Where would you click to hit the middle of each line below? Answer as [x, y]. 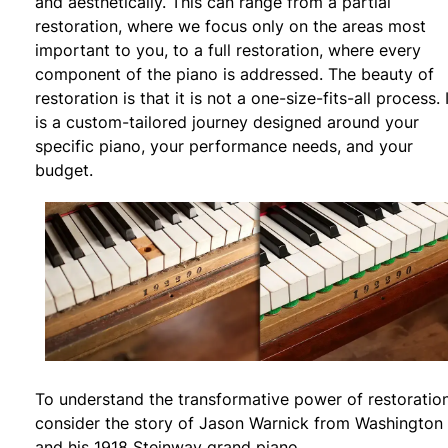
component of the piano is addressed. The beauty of [234, 74]
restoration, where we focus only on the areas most [230, 26]
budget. [64, 170]
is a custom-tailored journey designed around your [227, 122]
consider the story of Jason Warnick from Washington [239, 423]
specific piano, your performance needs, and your [224, 146]
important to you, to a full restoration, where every [228, 50]
